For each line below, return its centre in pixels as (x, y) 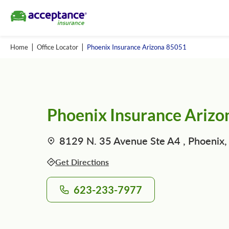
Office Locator (58, 47)
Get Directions (82, 162)
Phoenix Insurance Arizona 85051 (137, 47)
